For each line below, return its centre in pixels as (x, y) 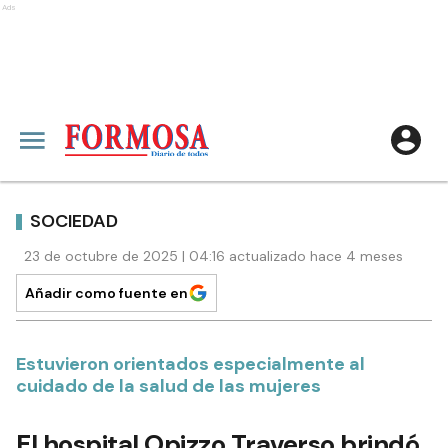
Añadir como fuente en (106, 293)
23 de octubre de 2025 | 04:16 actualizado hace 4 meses (213, 256)
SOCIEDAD (74, 220)
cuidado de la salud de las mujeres (168, 386)
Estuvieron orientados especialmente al (190, 364)
